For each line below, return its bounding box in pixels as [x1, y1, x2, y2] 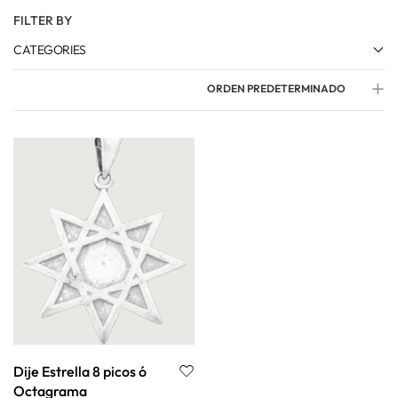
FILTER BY [13, 12, 72, 29]
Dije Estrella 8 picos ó [13, 362, 147, 381]
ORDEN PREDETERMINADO [207, 82, 346, 96]
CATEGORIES [13, 42, 86, 59]
